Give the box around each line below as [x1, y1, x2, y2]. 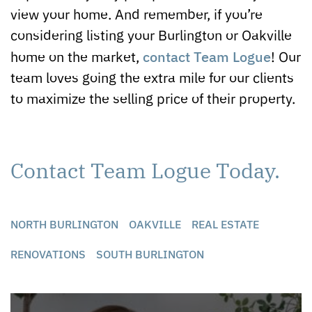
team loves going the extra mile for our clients [10, 67, 294, 86]
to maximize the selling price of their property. [10, 88, 295, 107]
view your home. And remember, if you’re [10, 3, 263, 23]
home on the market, [10, 46, 143, 65]
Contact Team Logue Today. [10, 154, 280, 183]
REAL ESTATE [192, 215, 259, 231]
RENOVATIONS [10, 245, 86, 261]
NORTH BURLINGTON [10, 215, 118, 231]
